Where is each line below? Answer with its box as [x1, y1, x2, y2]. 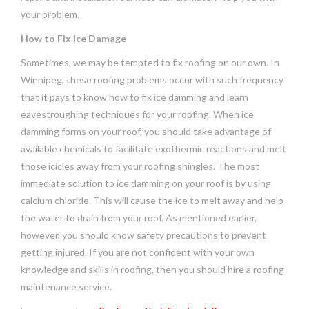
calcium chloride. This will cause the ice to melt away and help [21, 194, 283, 206]
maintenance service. [21, 280, 112, 292]
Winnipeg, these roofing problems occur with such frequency [21, 73, 283, 86]
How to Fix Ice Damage [21, 32, 126, 44]
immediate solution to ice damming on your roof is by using [21, 177, 271, 189]
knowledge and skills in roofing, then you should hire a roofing [21, 263, 284, 275]
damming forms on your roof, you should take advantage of [21, 125, 271, 137]
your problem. [21, 8, 79, 20]
